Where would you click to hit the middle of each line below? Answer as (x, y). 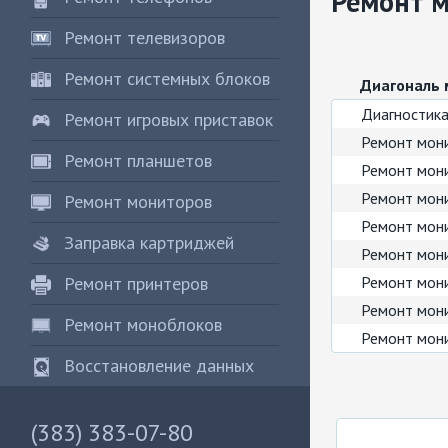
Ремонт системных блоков (167, 78)
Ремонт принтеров (136, 283)
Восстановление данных (159, 365)
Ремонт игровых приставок (168, 119)
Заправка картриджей (149, 242)
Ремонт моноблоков (143, 324)
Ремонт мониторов (138, 201)
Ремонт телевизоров (144, 37)
